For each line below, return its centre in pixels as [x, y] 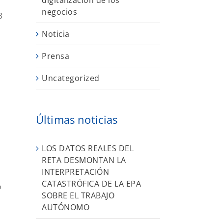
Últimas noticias [77, 120]
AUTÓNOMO [66, 207]
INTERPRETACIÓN [75, 172]
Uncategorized [71, 78]
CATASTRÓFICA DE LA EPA [91, 183]
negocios [59, 12]
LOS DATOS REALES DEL [88, 148]
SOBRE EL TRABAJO [78, 195]
